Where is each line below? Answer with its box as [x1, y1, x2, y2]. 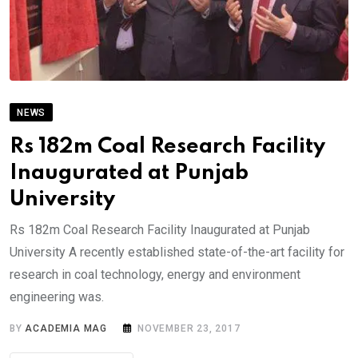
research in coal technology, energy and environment [10, 266, 300, 282]
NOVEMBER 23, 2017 [137, 322, 241, 334]
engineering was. [10, 288, 104, 304]
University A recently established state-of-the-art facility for [10, 244, 344, 260]
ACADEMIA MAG [25, 322, 108, 334]
